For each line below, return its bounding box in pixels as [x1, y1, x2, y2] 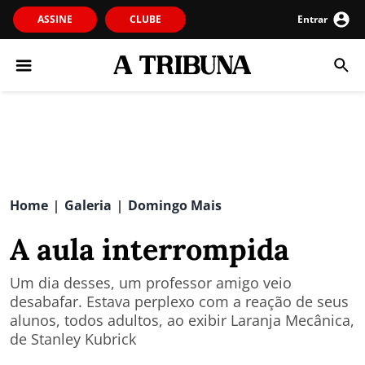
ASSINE [37, 12, 73, 26]
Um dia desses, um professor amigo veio [10, 273, 292, 292]
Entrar [297, 12, 328, 26]
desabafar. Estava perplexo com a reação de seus [10, 292, 349, 311]
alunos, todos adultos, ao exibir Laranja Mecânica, [10, 310, 354, 330]
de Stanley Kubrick [10, 329, 136, 349]
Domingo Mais [128, 196, 222, 214]
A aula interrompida [10, 231, 289, 268]
